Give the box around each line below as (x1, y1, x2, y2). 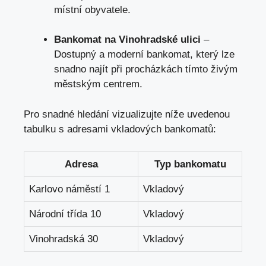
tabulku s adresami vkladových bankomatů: (24, 123, 216, 135)
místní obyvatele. (54, 4, 131, 15)
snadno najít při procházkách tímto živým (54, 64, 237, 75)
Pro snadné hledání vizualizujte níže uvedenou (24, 108, 230, 120)
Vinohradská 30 (29, 233, 98, 245)
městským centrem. (54, 78, 142, 90)
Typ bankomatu (154, 159, 226, 170)
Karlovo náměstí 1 (29, 183, 110, 195)
